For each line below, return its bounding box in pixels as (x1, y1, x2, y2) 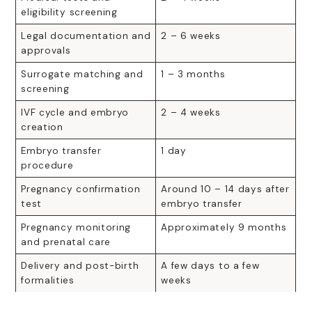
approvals (21, 44, 71, 56)
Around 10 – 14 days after (161, 182, 290, 195)
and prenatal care (21, 235, 111, 248)
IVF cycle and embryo (21, 106, 130, 118)
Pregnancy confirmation (21, 182, 141, 195)
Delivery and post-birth (21, 259, 139, 272)
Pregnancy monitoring (21, 221, 132, 233)
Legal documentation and (21, 29, 151, 42)
